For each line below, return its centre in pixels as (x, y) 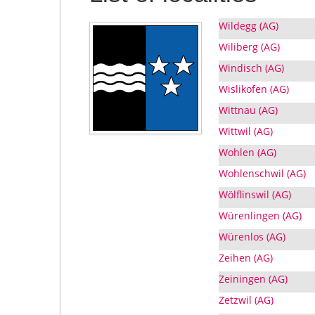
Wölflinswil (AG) (255, 195)
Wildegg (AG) (248, 26)
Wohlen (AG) (247, 153)
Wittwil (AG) (245, 131)
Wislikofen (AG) (253, 89)
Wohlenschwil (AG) (262, 174)
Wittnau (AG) (248, 110)
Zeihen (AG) (245, 258)
